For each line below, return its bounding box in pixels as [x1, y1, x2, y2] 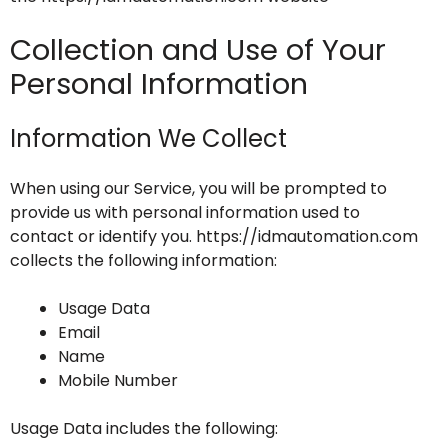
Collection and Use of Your [10, 30, 386, 70]
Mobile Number [58, 369, 178, 392]
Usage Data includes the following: [10, 417, 278, 440]
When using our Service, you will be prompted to [10, 177, 387, 200]
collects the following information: [10, 249, 277, 272]
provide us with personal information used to [10, 201, 360, 224]
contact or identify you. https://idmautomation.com [10, 225, 418, 248]
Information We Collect [10, 122, 287, 155]
